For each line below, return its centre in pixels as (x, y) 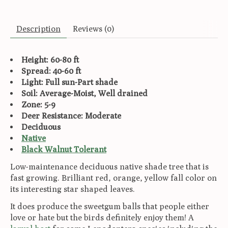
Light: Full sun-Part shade (69, 82)
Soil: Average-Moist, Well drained (84, 93)
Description (38, 28)
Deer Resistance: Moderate (71, 116)
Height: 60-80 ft (50, 60)
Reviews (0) (93, 28)
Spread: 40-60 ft (51, 71)
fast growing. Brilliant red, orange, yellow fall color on (113, 178)
